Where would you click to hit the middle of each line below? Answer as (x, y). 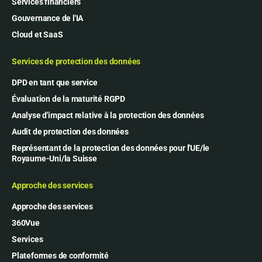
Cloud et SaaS (37, 34)
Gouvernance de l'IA (48, 18)
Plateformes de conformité (60, 255)
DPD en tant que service (55, 82)
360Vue (26, 223)
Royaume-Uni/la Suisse (54, 158)
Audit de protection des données (70, 131)
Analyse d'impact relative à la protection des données (108, 115)
